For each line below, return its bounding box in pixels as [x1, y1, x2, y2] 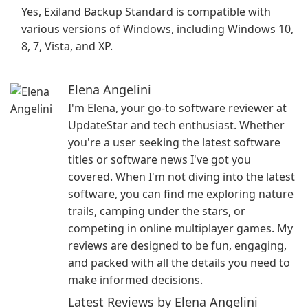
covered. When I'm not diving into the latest [68, 169, 295, 184]
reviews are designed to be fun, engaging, [68, 238, 287, 253]
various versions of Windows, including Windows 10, [21, 21, 294, 36]
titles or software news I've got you [68, 152, 251, 167]
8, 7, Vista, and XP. [21, 38, 113, 54]
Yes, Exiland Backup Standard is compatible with [21, 4, 271, 19]
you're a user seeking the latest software [68, 135, 280, 150]
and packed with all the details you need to [68, 255, 290, 270]
